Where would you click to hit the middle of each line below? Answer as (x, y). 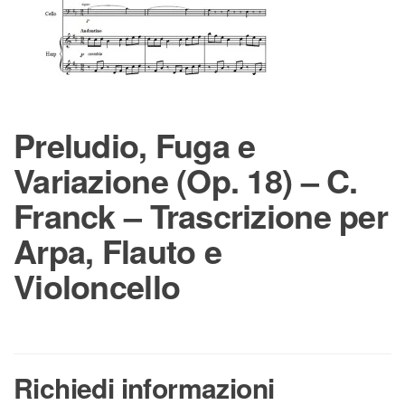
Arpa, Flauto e (118, 250)
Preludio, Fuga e (135, 145)
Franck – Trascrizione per (201, 215)
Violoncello (97, 286)
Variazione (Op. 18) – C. (186, 180)
